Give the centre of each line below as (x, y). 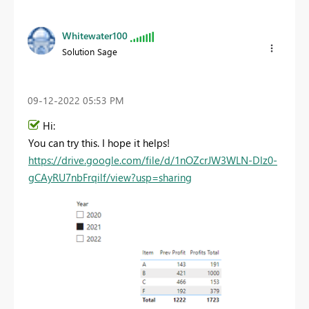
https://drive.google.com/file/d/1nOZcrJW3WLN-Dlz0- (153, 160)
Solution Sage (90, 51)
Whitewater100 (95, 35)
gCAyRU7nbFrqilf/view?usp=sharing (110, 178)
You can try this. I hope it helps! (99, 143)
